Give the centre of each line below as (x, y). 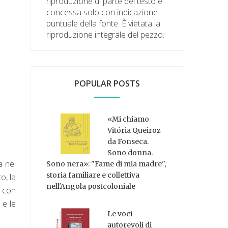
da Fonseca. (128, 141)
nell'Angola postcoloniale (91, 186)
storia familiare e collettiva (93, 175)
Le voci (120, 214)
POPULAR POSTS (107, 83)
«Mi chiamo (129, 119)
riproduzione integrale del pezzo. (106, 34)
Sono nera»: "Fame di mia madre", (106, 164)
